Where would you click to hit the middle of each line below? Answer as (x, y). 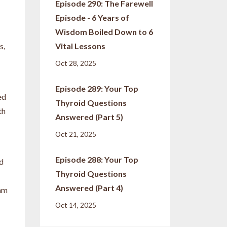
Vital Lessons (80, 46)
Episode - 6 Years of (92, 18)
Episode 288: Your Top (97, 160)
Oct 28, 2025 (75, 64)
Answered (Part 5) (89, 117)
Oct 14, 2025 (75, 205)
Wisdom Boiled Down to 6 (104, 32)
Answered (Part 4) (89, 188)
